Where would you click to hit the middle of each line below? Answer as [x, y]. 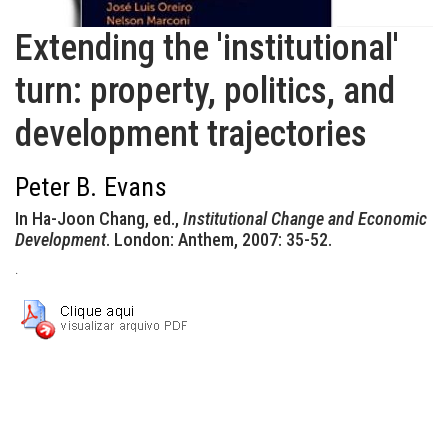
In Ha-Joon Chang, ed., [99, 218]
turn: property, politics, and [205, 91]
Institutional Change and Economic [305, 218]
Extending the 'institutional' [207, 48]
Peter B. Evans [91, 187]
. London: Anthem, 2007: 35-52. [219, 239]
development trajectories [191, 134]
